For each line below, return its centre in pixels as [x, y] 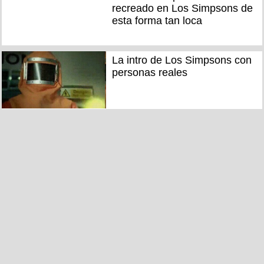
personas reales [149, 72]
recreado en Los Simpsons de [182, 9]
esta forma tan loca [157, 21]
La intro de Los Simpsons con [181, 60]
